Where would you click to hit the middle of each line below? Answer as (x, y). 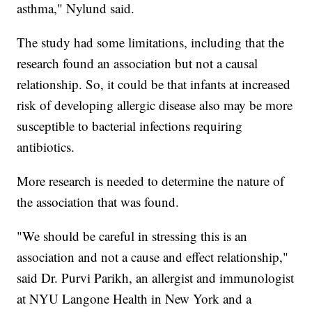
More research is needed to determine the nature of (151, 181)
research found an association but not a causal (138, 63)
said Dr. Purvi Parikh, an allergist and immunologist (156, 278)
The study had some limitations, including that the (151, 42)
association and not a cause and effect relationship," (153, 257)
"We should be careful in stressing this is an (132, 236)
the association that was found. (98, 202)
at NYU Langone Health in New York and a (134, 299)
